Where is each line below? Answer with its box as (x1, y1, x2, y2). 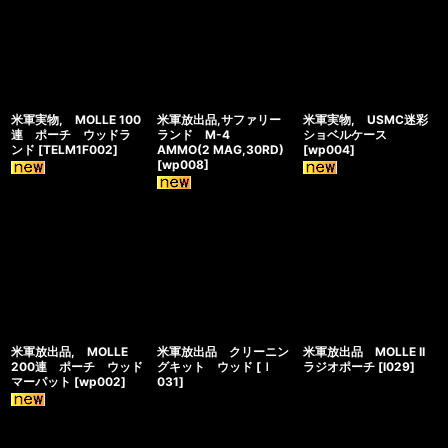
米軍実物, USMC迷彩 (302, 112, 428, 127)
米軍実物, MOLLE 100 (11, 112, 141, 127)
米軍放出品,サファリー (156, 112, 281, 127)
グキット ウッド (156, 359, 253, 374)
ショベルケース (302, 127, 387, 142)
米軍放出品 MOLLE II (302, 344, 437, 359)
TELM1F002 (43, 142, 113, 157)
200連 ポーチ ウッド (11, 359, 143, 374)
